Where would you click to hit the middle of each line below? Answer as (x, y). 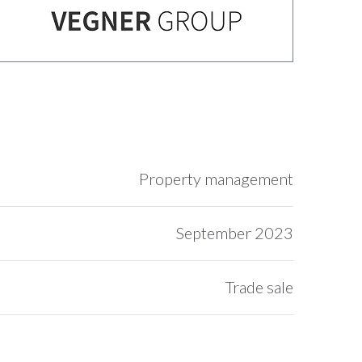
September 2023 (235, 233)
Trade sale (259, 287)
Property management (216, 179)
